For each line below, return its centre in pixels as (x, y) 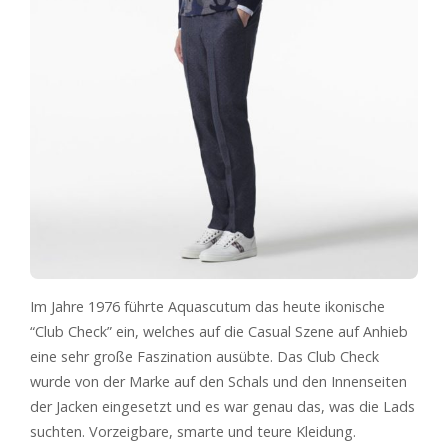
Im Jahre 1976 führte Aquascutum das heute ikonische (207, 306)
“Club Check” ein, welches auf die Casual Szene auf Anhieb (219, 331)
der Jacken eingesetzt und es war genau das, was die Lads (222, 406)
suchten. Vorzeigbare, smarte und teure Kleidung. (193, 431)
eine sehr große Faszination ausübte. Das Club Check (204, 356)
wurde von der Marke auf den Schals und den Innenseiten (218, 381)
